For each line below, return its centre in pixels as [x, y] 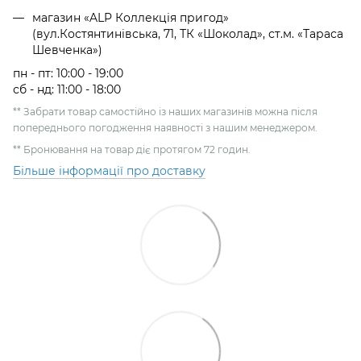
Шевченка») [67, 50]
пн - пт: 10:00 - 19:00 [68, 73]
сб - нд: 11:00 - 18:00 [67, 89]
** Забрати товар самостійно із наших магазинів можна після [165, 111]
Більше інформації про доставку [109, 170]
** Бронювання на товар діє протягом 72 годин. [132, 149]
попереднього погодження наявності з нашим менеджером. [165, 127]
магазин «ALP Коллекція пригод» [131, 18]
